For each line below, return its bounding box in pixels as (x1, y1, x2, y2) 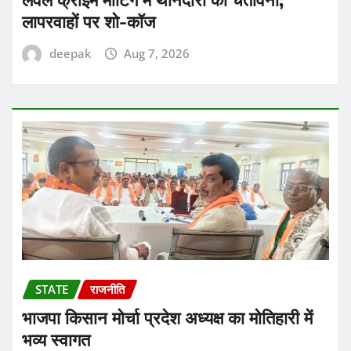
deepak (49, 45, 91, 62)
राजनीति (90, 280, 125, 297)
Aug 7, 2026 (124, 45, 190, 62)
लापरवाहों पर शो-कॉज (22, 10, 155, 33)
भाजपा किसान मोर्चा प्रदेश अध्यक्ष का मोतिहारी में (22, 306, 313, 329)
